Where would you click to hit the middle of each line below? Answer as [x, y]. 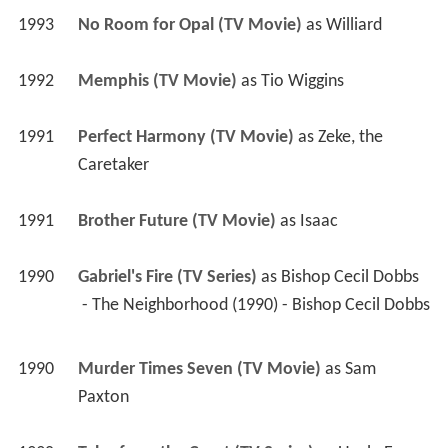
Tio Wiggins [302, 82]
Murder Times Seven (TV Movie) [199, 370]
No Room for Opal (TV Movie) [189, 26]
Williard [353, 26]
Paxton [103, 398]
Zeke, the [350, 138]
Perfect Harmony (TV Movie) [185, 138]
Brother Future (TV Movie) [176, 222]
